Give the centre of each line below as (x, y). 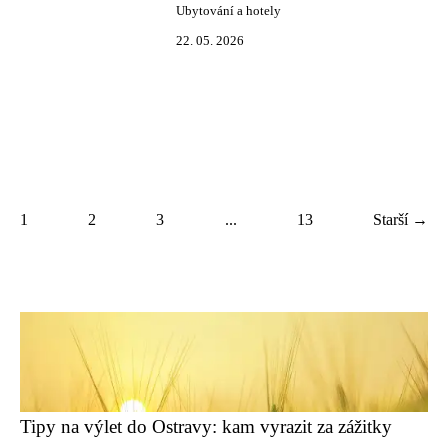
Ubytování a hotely (228, 11)
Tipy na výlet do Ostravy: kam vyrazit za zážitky (206, 426)
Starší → (400, 219)
